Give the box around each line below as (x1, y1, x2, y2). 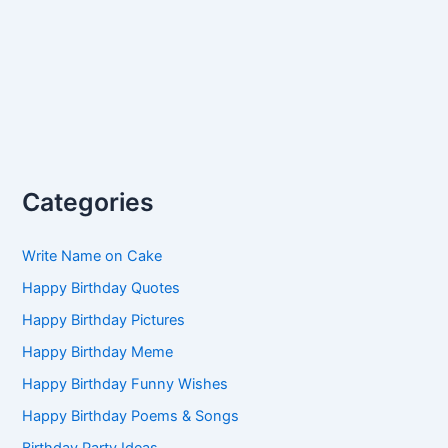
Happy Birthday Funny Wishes (22, 374, 229, 393)
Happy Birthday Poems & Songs (22, 406, 240, 425)
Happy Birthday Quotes (22, 279, 181, 298)
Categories (22, 187, 155, 218)
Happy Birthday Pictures (22, 311, 186, 330)
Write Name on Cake (22, 247, 163, 266)
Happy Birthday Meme (22, 342, 174, 361)
